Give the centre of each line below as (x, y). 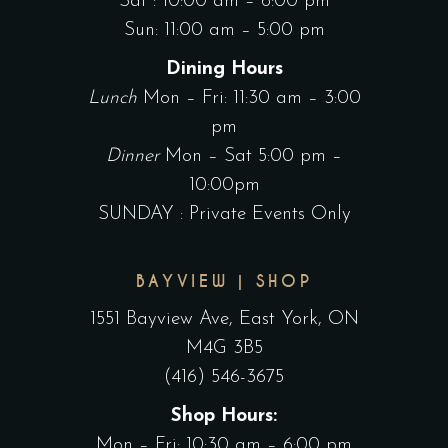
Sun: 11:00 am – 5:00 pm (224, 31)
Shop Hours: (224, 417)
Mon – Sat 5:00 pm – (253, 157)
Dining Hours (224, 70)
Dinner (135, 157)
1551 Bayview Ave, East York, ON (224, 320)
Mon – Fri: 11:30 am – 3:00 (251, 99)
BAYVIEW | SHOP (224, 282)
